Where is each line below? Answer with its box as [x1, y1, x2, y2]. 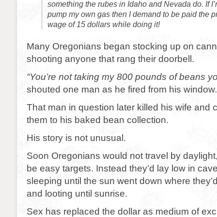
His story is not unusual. [27, 132, 126, 143]
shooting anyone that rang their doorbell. [27, 53, 194, 64]
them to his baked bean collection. [27, 114, 169, 125]
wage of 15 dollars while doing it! [47, 20, 160, 29]
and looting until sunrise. [27, 188, 127, 199]
